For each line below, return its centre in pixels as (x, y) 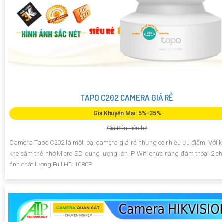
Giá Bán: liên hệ (127, 129)
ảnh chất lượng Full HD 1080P (51, 165)
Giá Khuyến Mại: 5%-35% (127, 114)
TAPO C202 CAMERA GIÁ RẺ (127, 98)
